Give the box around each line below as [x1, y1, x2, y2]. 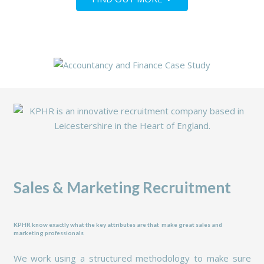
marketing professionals [13, 229, 84, 236]
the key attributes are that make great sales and [84, 220, 222, 228]
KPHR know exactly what [13, 220, 84, 228]
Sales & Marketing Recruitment [13, 178, 231, 197]
